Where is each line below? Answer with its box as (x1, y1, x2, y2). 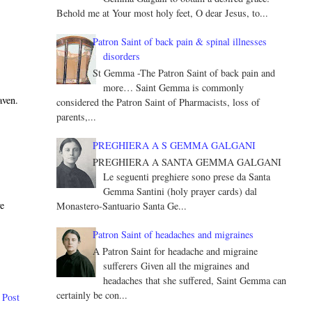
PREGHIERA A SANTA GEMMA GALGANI (93, 155, 282, 169)
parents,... (56, 109, 96, 123)
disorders (103, 49, 141, 63)
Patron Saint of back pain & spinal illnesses (93, 35, 267, 49)
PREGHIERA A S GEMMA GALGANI (93, 138, 256, 152)
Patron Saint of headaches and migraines (93, 227, 254, 241)
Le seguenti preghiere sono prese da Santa (103, 169, 271, 183)
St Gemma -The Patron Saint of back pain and (93, 65, 276, 79)
